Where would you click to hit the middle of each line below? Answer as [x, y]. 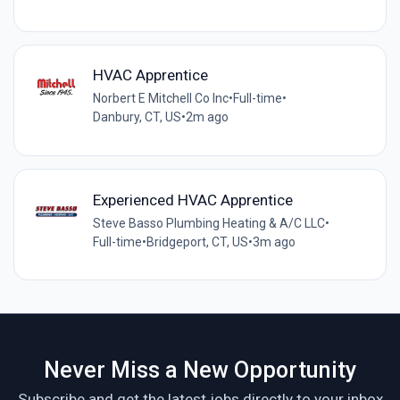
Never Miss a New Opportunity [200, 370]
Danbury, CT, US [137, 117]
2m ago [207, 117]
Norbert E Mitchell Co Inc [160, 99]
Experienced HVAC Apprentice [192, 200]
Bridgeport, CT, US [197, 242]
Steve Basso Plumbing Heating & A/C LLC [208, 223]
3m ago [274, 242]
